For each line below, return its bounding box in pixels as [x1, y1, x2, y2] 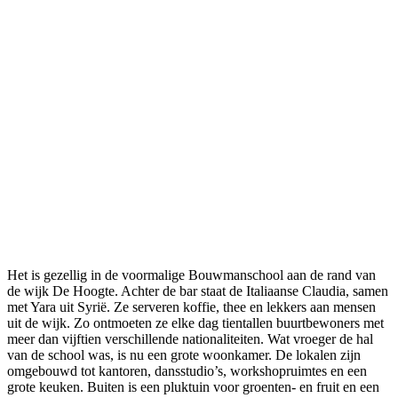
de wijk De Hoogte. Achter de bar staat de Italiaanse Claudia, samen [7, 283, 388, 298]
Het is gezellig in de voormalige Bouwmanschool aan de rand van [7, 267, 376, 283]
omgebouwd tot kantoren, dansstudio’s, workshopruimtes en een [7, 362, 367, 378]
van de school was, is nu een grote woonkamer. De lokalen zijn [7, 346, 361, 362]
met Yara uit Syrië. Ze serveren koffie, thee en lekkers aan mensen [7, 298, 376, 314]
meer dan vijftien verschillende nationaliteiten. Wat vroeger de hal [7, 330, 373, 346]
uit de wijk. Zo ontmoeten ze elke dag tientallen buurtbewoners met [7, 314, 384, 330]
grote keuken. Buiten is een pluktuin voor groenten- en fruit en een [7, 378, 379, 394]
